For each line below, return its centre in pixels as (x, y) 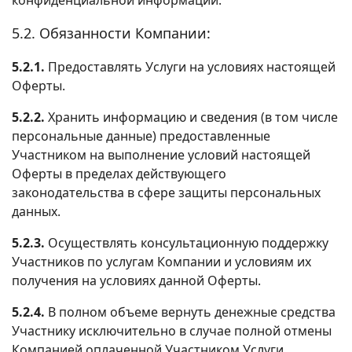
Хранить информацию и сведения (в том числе (191, 117)
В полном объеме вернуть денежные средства (190, 312)
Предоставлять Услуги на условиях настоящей (190, 66)
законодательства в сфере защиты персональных (166, 192)
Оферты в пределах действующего (119, 173)
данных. (36, 211)
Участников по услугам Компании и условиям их (161, 261)
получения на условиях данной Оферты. (136, 280)
